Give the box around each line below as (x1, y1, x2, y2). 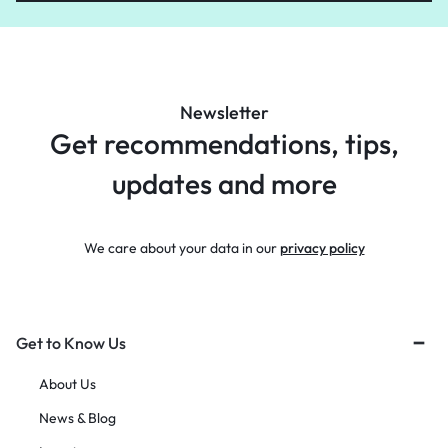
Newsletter (179, 101, 269, 124)
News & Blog (39, 409, 116, 427)
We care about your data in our (83, 239, 280, 257)
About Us (39, 375, 96, 393)
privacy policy (279, 239, 365, 257)
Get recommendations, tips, (49, 126, 399, 161)
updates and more (111, 166, 337, 201)
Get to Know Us (16, 333, 126, 353)
